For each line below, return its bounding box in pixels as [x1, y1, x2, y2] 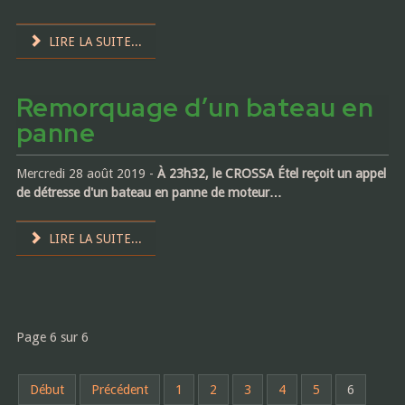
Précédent [90, 382, 148, 398]
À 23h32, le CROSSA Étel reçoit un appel [156, 166, 386, 182]
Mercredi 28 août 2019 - [15, 166, 157, 182]
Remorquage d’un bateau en [15, 90, 374, 126]
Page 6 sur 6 [15, 330, 89, 345]
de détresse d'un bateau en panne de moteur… [15, 185, 282, 201]
